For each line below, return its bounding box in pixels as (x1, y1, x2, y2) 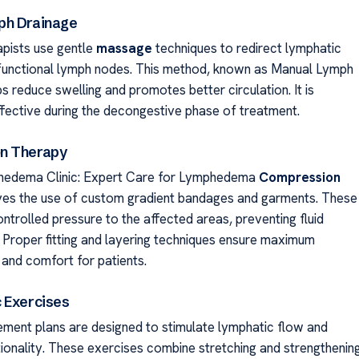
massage (95, 39, 152, 58)
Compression (258, 168, 341, 186)
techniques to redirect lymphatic (151, 39, 341, 58)
